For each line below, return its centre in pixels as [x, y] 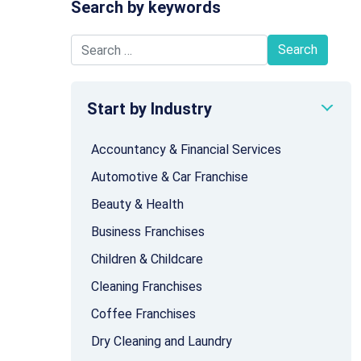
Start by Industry [149, 109]
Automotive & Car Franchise [170, 177]
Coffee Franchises [143, 314]
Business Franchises [148, 232]
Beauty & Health [137, 204]
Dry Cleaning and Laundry [162, 341]
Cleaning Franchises [147, 286]
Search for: [199, 58]
